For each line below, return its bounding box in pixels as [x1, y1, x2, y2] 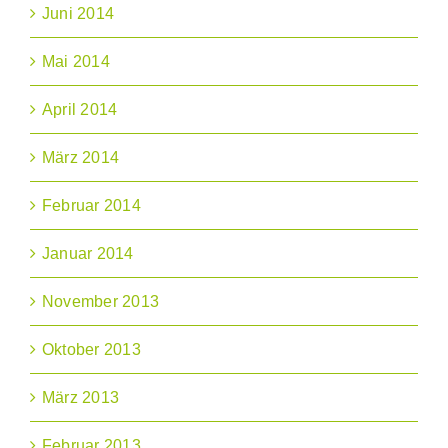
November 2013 [42, 293, 160, 311]
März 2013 [42, 389, 120, 407]
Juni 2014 [42, 5, 115, 23]
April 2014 [42, 101, 118, 119]
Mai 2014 [42, 53, 110, 71]
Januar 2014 [42, 245, 134, 263]
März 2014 [42, 149, 120, 167]
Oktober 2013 [42, 341, 141, 359]
